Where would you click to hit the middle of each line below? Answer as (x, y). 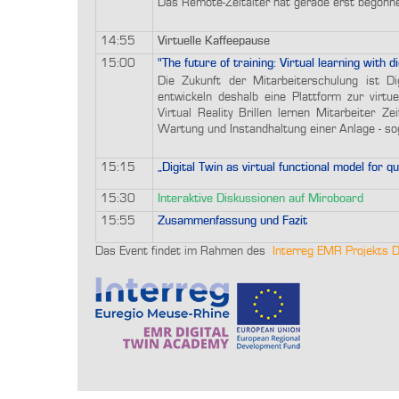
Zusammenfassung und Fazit (232, 220)
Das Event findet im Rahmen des (184, 251)
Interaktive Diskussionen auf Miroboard (261, 198)
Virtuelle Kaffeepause (214, 41)
